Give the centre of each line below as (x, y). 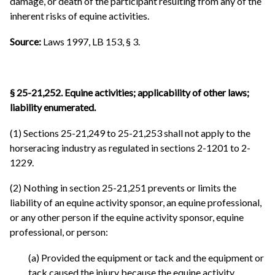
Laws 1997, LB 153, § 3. (91, 42)
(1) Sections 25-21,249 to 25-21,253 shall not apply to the (130, 133)
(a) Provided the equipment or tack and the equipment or (146, 258)
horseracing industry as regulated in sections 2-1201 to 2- (130, 147)
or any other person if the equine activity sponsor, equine (127, 217)
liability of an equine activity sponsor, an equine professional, (136, 203)
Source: (26, 42)
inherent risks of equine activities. (79, 16)
